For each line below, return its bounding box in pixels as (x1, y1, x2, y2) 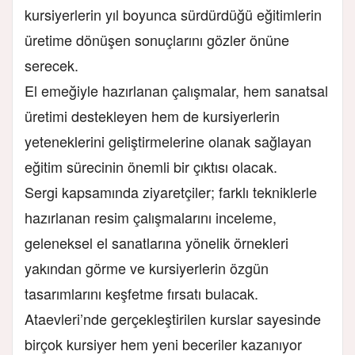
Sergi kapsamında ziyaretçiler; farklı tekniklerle (25, 181, 317, 202)
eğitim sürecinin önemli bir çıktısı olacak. (25, 155, 277, 177)
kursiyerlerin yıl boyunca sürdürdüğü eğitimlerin (25, 3, 322, 25)
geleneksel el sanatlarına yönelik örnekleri (25, 231, 288, 253)
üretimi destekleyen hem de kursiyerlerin (25, 105, 280, 126)
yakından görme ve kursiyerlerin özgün (25, 257, 269, 278)
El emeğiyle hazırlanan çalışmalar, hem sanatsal (25, 79, 328, 101)
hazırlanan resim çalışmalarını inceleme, (25, 206, 277, 227)
